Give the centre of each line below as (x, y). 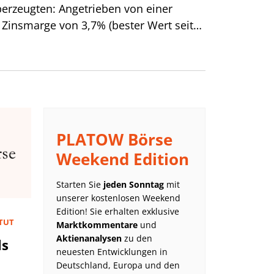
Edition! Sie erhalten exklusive (118, 211)
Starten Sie (80, 184)
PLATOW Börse (114, 139)
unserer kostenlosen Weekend (118, 198)
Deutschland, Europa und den (118, 265)
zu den (137, 238)
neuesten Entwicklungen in (112, 252)
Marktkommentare (97, 225)
